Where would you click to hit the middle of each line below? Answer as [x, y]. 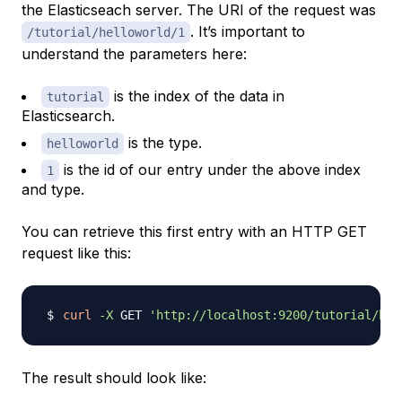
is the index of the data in [197, 96]
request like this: [76, 253]
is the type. [163, 143]
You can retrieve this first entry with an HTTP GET [194, 232]
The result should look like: [114, 378]
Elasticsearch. [68, 116]
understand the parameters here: [134, 54]
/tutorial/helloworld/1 [106, 32]
